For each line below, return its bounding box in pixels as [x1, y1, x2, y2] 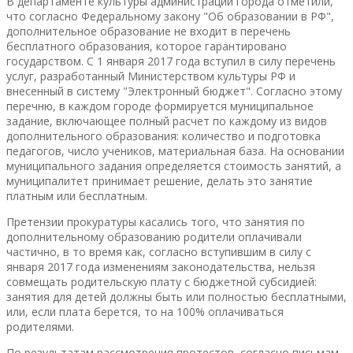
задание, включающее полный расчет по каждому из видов [6, 113, 327, 128]
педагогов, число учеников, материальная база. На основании [6, 143, 344, 158]
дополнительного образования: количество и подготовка [6, 128, 321, 143]
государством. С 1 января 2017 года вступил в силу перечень [6, 53, 336, 69]
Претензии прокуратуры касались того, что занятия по [6, 214, 305, 229]
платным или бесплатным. [6, 188, 147, 203]
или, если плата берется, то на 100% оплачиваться [6, 303, 284, 319]
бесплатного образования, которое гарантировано [6, 38, 287, 54]
